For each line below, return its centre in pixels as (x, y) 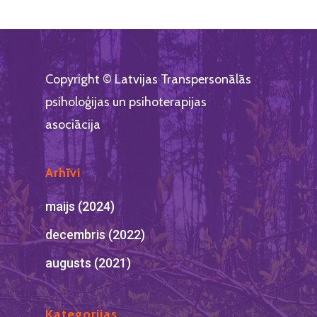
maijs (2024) (80, 206)
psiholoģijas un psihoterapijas (126, 102)
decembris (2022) (95, 235)
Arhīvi (63, 173)
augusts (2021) (88, 263)
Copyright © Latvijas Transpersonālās (148, 79)
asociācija (73, 125)
